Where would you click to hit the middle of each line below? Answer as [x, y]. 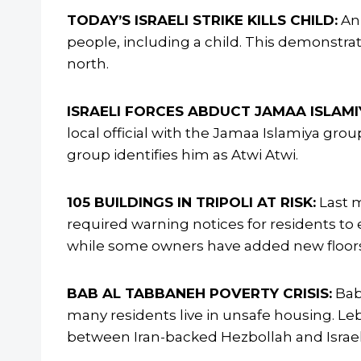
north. [88, 64]
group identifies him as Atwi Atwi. [183, 155]
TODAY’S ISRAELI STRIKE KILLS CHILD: [202, 21]
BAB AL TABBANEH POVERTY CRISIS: [199, 294]
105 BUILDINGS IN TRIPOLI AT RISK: [191, 203]
